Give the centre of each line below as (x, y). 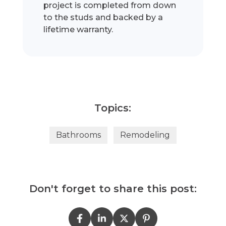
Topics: (113, 108)
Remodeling (145, 135)
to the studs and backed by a (103, 18)
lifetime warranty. (78, 30)
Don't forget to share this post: (113, 189)
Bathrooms (78, 135)
